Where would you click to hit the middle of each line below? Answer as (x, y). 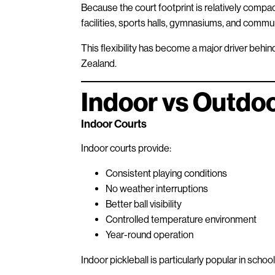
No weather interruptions (157, 188)
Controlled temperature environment (181, 219)
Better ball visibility (144, 204)
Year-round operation (149, 234)
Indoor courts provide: (126, 148)
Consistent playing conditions (166, 173)
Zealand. (99, 63)
